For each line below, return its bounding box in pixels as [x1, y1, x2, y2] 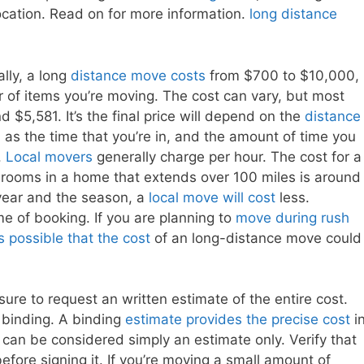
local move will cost [149, 188, 275, 206]
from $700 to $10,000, [206, 67, 359, 84]
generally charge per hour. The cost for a [93, 148, 362, 165]
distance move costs [71, 67, 206, 84]
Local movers [6, 148, 93, 165]
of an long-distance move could [150, 229, 362, 246]
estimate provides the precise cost [125, 311, 350, 328]
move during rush [236, 209, 349, 226]
